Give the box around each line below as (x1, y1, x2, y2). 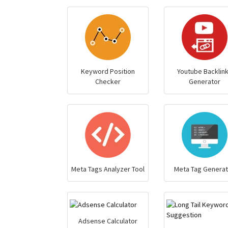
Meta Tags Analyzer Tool (71, 164, 145, 174)
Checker (95, 77, 121, 86)
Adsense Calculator (78, 216, 137, 225)
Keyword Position (80, 67, 135, 76)
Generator (188, 77, 220, 86)
